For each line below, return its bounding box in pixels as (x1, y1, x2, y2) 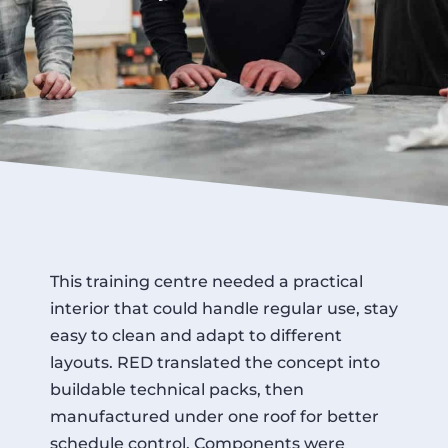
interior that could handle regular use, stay (50, 298, 398, 318)
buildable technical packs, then (50, 379, 304, 399)
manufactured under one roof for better (50, 406, 379, 426)
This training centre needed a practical (50, 271, 363, 291)
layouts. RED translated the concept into (50, 352, 380, 372)
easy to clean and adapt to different (50, 325, 342, 345)
